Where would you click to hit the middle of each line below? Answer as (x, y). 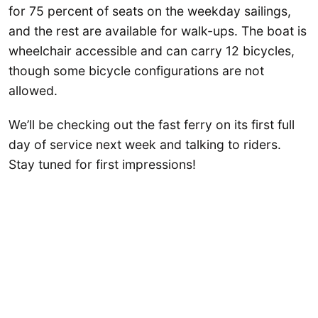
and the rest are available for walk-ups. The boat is (158, 31)
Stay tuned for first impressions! (102, 164)
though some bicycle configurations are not (136, 71)
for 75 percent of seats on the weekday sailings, (150, 11)
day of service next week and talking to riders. (145, 144)
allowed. (33, 91)
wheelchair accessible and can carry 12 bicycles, (152, 51)
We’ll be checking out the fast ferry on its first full (152, 124)
